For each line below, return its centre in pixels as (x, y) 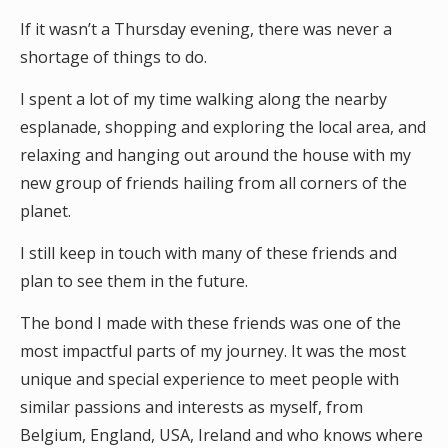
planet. (47, 211)
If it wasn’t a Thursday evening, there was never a (206, 29)
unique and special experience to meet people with (209, 379)
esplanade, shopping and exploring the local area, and (223, 127)
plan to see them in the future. (136, 281)
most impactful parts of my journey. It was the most (213, 351)
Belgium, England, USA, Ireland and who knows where (221, 435)
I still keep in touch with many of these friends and (208, 253)
